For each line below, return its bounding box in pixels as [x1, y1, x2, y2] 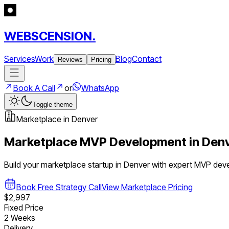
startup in [86, 159, 124, 170]
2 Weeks [4, 212, 35, 223]
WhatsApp [81, 82, 119, 93]
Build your [4, 159, 41, 170]
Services [4, 53, 35, 64]
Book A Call [13, 82, 55, 93]
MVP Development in [77, 134, 202, 149]
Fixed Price [4, 202, 43, 213]
